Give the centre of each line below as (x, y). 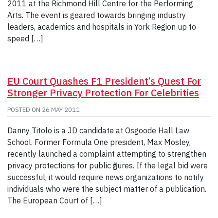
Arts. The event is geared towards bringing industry (97, 15)
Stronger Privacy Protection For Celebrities (103, 92)
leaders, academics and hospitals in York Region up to (102, 27)
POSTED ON (25, 109)
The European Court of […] (55, 200)
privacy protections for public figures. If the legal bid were (108, 165)
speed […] (25, 38)
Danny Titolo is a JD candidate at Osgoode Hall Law (98, 130)
